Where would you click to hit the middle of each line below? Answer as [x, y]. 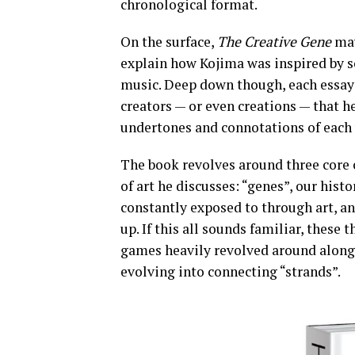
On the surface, [169, 42]
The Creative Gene [274, 42]
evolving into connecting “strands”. [231, 272]
